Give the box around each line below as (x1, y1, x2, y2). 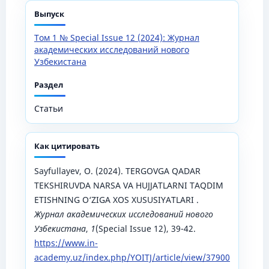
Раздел (34, 79, 63, 90)
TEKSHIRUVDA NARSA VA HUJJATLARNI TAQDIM (34, 179, 223, 191)
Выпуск (34, 8, 64, 19)
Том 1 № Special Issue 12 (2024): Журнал (34, 31, 199, 43)
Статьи (34, 102, 63, 114)
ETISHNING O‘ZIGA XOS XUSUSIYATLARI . (34, 193, 199, 205)
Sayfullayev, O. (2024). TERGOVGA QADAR (34, 165, 201, 177)
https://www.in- (34, 237, 98, 249)
